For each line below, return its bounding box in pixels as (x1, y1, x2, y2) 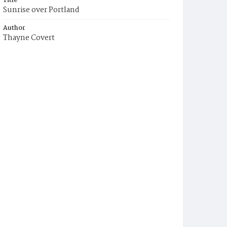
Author (3, 23, 25, 33)
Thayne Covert (3, 32, 55, 44)
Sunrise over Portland (3, 4, 80, 16)
